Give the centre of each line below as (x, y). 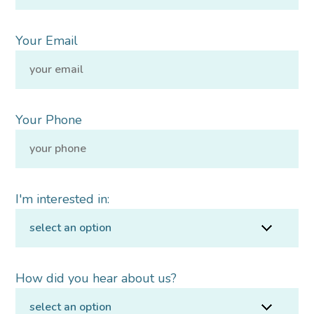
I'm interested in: (63, 199)
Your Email (47, 40)
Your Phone (49, 120)
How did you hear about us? (96, 278)
